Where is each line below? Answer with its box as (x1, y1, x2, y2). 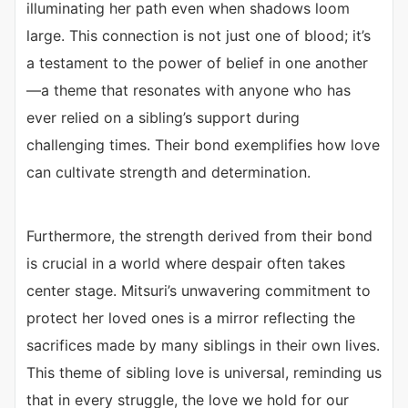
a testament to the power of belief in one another (26, 53, 368, 72)
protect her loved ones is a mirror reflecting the (26, 308, 355, 327)
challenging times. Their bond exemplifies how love (26, 135, 380, 154)
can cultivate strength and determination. (26, 162, 311, 181)
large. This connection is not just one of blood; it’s (26, 25, 371, 45)
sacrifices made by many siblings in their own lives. (26, 335, 380, 354)
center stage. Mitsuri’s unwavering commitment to (26, 280, 371, 300)
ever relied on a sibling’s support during (26, 107, 300, 127)
